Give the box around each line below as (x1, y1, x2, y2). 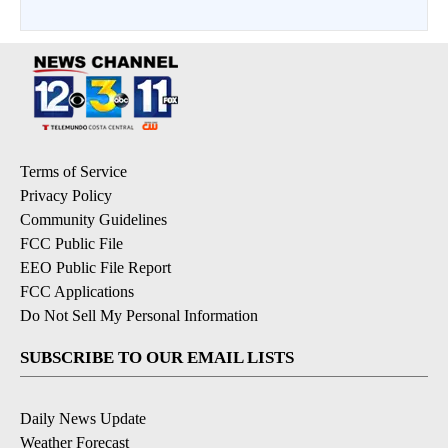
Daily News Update (20, 410, 146, 427)
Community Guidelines (20, 211, 167, 228)
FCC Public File (20, 235, 123, 252)
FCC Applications (20, 283, 134, 300)
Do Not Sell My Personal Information (20, 307, 258, 324)
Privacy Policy (20, 187, 112, 204)
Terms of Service (20, 163, 127, 180)
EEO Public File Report (20, 259, 171, 276)
